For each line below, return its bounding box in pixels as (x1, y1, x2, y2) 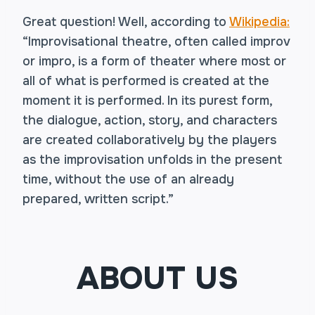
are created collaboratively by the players (22, 132, 276, 148)
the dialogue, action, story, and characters (22, 112, 277, 128)
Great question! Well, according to (22, 14, 229, 30)
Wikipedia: (229, 14, 290, 30)
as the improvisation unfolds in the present (22, 152, 282, 167)
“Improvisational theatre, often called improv (22, 34, 290, 49)
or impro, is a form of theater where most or (22, 53, 286, 69)
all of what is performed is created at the (22, 73, 269, 89)
